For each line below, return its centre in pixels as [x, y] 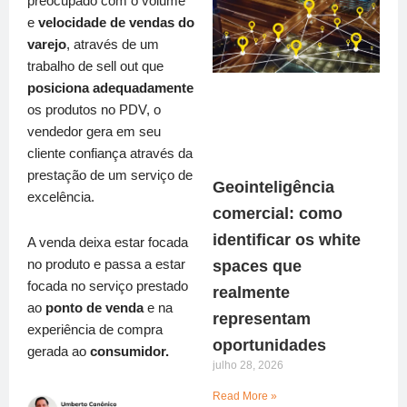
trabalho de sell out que [95, 67]
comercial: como [278, 214]
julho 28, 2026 [248, 366]
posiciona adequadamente [110, 89]
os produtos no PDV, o [94, 110]
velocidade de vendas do [116, 23]
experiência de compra [95, 329]
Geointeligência [273, 188]
